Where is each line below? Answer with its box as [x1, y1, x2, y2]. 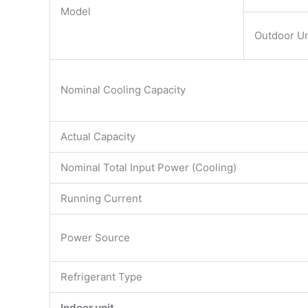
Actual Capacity [60, 130, 135, 144]
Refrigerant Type [60, 270, 142, 284]
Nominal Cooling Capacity [60, 83, 186, 97]
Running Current [60, 192, 142, 206]
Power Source [60, 231, 130, 245]
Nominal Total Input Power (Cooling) [60, 161, 236, 175]
